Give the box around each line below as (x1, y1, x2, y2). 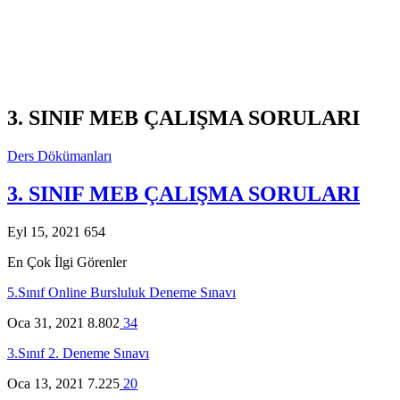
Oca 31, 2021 (7, 314, 84, 330)
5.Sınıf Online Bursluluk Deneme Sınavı (7, 284, 236, 300)
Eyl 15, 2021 (7, 223, 80, 239)
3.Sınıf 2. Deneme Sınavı (7, 345, 149, 361)
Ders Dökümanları (7, 147, 112, 163)
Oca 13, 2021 (7, 375, 84, 391)
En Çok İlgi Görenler (7, 254, 127, 270)
